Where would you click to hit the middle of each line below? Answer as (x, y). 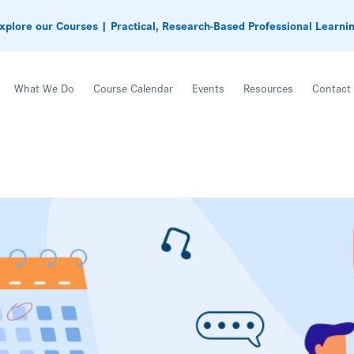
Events (209, 88)
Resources (269, 88)
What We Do (45, 88)
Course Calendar (134, 88)
